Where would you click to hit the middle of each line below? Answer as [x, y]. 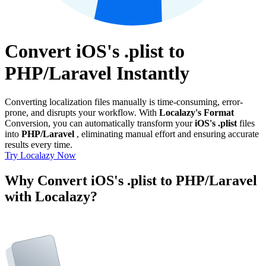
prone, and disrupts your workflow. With [82, 113]
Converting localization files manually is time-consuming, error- [124, 102]
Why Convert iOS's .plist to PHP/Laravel [131, 181]
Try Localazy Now [40, 156]
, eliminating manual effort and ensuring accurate [167, 134]
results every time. [39, 145]
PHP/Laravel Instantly [97, 73]
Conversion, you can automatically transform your [100, 123]
